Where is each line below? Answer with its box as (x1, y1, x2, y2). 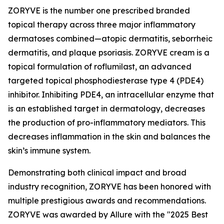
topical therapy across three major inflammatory (8, 19, 195, 29)
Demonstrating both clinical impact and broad (8, 167, 186, 177)
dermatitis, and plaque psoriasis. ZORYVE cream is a (8, 47, 209, 57)
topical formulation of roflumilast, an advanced (8, 61, 191, 71)
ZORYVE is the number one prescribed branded (8, 5, 190, 15)
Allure (110, 209, 132, 219)
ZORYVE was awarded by (8, 209, 110, 219)
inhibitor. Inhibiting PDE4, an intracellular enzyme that (8, 89, 214, 99)
